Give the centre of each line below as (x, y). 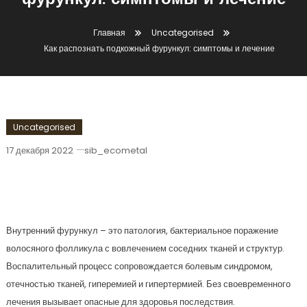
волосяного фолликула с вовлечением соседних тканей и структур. (145, 248)
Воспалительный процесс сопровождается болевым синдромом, (139, 266)
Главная (109, 33)
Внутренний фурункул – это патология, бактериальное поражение (142, 231)
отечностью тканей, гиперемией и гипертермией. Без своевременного (148, 284)
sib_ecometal (115, 150)
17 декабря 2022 (39, 150)
